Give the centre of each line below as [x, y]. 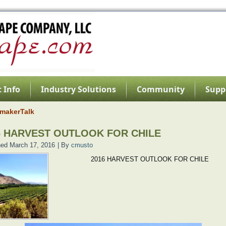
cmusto [82, 145]
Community [161, 89]
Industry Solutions [78, 89]
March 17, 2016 [32, 145]
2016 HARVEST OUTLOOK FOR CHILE [150, 159]
